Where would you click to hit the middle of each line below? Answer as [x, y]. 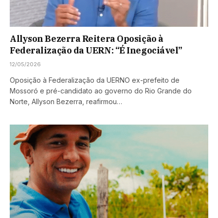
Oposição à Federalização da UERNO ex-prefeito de [95, 80]
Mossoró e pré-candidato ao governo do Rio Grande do [101, 91]
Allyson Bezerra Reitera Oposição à [87, 39]
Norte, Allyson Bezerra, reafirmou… [66, 102]
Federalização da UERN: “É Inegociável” [96, 51]
